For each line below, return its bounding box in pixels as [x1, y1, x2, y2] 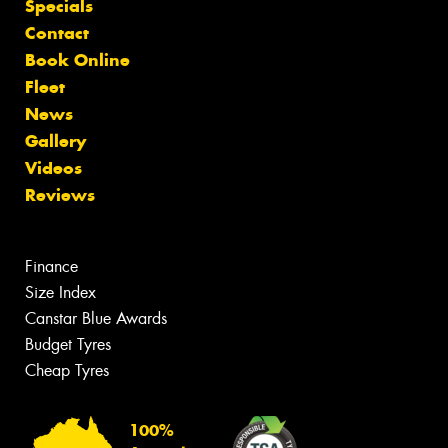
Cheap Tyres [25, 359, 109, 381]
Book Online [25, 48, 130, 71]
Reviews [25, 183, 95, 206]
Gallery [25, 129, 86, 152]
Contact [25, 21, 89, 44]
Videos [25, 156, 82, 179]
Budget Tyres [25, 333, 111, 355]
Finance [25, 255, 78, 277]
